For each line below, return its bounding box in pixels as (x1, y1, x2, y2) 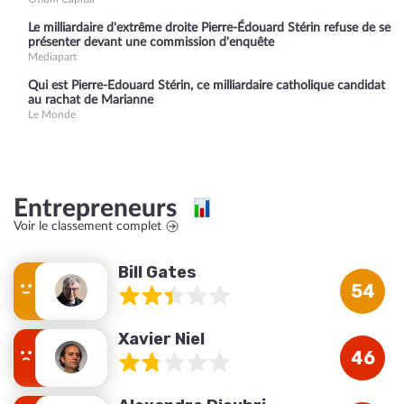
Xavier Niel (118, 329, 205, 349)
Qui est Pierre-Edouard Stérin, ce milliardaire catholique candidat (28, 79, 385, 92)
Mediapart (28, 51, 77, 62)
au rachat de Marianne (28, 94, 153, 106)
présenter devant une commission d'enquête (28, 36, 274, 49)
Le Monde (28, 109, 76, 120)
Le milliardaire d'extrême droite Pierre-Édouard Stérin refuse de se (28, 22, 390, 34)
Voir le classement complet (14, 220, 161, 233)
